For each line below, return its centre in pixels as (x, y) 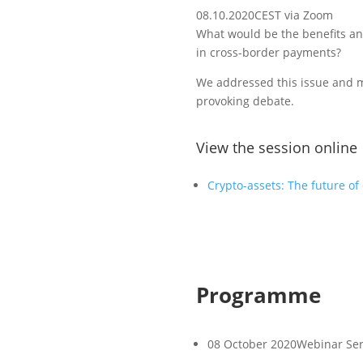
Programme (258, 295)
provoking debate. (245, 100)
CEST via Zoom (293, 15)
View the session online (276, 147)
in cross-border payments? (268, 52)
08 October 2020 (252, 344)
